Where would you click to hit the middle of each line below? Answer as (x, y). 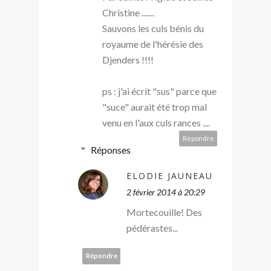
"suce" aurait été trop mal (155, 106)
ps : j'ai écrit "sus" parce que (159, 91)
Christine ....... (128, 12)
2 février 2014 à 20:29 (166, 192)
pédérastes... (152, 227)
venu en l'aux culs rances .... (156, 122)
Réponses (110, 149)
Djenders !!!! (128, 59)
